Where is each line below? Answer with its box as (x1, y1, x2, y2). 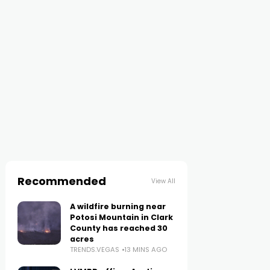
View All (151, 177, 175, 186)
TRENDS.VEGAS (70, 245, 120, 254)
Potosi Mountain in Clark (70, 212, 174, 222)
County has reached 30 (70, 223, 168, 233)
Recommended (17, 174, 107, 189)
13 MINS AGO (124, 245, 168, 254)
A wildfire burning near (70, 201, 166, 212)
